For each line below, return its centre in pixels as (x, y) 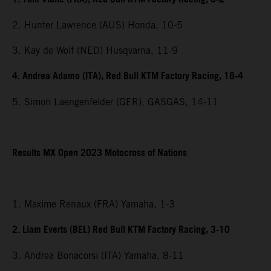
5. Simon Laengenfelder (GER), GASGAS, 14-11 (115, 102)
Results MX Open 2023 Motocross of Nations (100, 154)
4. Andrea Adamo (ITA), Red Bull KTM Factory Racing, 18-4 (128, 77)
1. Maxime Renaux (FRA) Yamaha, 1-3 (93, 204)
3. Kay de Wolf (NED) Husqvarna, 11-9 (95, 51)
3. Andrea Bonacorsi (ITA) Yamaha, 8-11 (98, 256)
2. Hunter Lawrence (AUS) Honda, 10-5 (97, 25)
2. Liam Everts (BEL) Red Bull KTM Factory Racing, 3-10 (121, 230)
